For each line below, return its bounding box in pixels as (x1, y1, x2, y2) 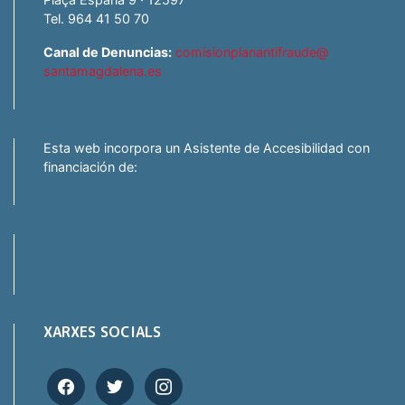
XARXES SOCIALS (43, 322, 161, 343)
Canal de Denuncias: (43, 43, 172, 60)
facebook (46, 368, 104, 384)
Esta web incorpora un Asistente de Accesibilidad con (43, 139, 370, 155)
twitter (95, 368, 134, 384)
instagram (144, 368, 204, 384)
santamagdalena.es (43, 62, 162, 79)
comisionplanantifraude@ (175, 43, 328, 60)
